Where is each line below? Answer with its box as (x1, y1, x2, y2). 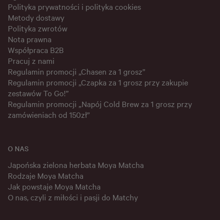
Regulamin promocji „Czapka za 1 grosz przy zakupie (8, 77, 188, 88)
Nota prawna (8, 33, 52, 45)
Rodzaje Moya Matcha (8, 170, 83, 181)
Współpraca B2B (8, 44, 64, 55)
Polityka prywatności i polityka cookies (8, 1, 141, 12)
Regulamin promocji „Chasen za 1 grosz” (8, 66, 147, 77)
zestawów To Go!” (8, 87, 71, 99)
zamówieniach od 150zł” (8, 109, 92, 120)
